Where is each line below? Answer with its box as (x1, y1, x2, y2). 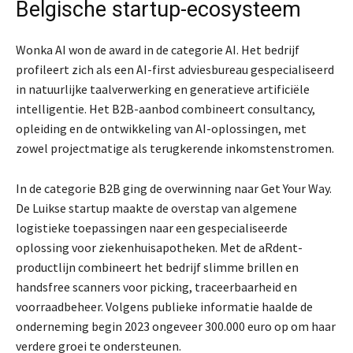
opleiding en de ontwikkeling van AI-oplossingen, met (16, 121, 307, 137)
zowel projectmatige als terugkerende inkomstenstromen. (16, 140, 334, 157)
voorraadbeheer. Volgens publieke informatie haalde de (16, 299, 313, 315)
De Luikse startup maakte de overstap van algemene (16, 200, 297, 217)
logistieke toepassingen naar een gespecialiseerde (16, 220, 288, 236)
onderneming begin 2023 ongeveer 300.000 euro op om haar (16, 318, 336, 335)
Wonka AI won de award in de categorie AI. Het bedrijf (16, 42, 299, 58)
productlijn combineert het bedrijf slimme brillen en (16, 259, 299, 276)
